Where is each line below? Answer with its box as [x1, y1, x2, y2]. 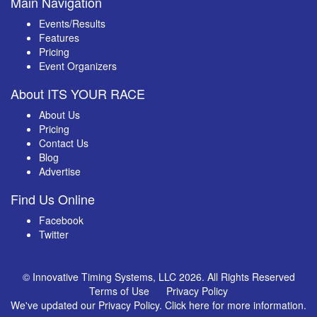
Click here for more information [165, 297, 304, 312]
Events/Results [39, 16, 105, 30]
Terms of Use [89, 283, 149, 298]
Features [39, 30, 79, 45]
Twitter [39, 226, 69, 241]
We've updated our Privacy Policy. [11, 297, 165, 312]
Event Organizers [39, 58, 117, 73]
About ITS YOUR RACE [11, 83, 145, 103]
